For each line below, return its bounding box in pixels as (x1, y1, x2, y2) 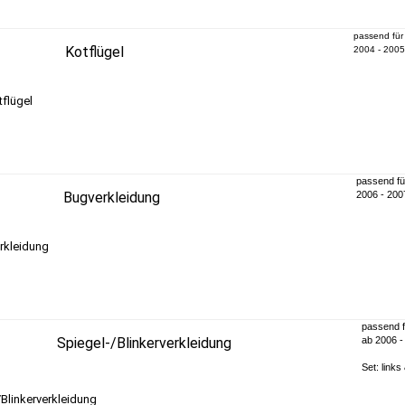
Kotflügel (64, 42, 124, 61)
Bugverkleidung (62, 188, 160, 206)
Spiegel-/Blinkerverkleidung (56, 334, 231, 352)
